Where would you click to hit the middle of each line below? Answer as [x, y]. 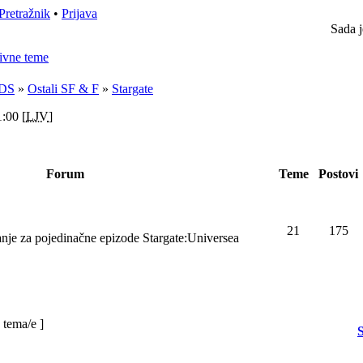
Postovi [338, 174]
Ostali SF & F [63, 89]
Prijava [79, 13]
